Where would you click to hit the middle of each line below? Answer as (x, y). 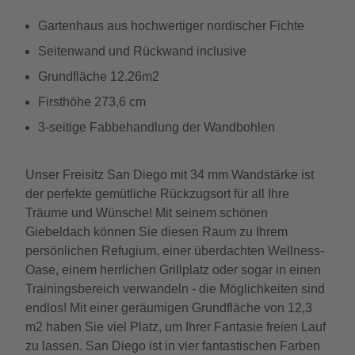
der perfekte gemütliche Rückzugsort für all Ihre (157, 194)
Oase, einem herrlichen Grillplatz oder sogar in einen (173, 270)
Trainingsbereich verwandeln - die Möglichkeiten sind (175, 289)
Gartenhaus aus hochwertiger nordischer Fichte (171, 26)
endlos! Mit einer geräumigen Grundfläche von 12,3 (169, 308)
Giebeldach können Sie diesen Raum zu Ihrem (157, 232)
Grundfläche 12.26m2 (99, 76)
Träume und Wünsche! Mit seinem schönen (147, 213)
